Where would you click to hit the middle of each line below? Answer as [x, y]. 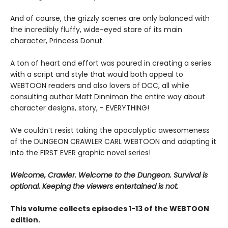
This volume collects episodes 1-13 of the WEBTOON [110, 209]
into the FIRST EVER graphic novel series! [80, 153]
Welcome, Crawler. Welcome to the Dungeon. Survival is [109, 175]
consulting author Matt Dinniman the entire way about [108, 97]
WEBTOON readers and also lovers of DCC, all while [100, 85]
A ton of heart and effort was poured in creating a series [111, 63]
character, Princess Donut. [57, 41]
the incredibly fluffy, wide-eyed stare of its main [96, 30]
